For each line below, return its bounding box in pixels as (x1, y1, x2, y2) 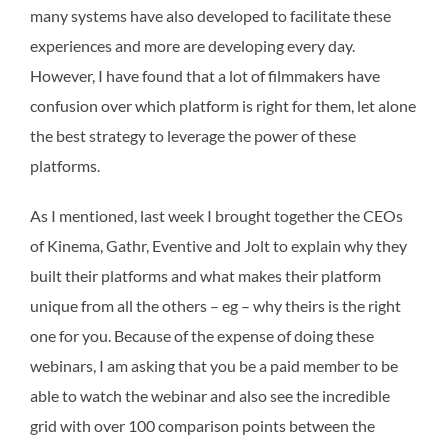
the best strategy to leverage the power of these (30, 125, 356, 145)
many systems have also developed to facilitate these (30, 5, 391, 25)
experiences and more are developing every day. (30, 35, 355, 55)
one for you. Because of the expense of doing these (30, 325, 374, 345)
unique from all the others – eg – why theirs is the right (30, 295, 401, 315)
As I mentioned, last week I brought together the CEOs (30, 205, 403, 225)
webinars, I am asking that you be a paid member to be (30, 355, 398, 375)
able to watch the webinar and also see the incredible (30, 385, 390, 405)
